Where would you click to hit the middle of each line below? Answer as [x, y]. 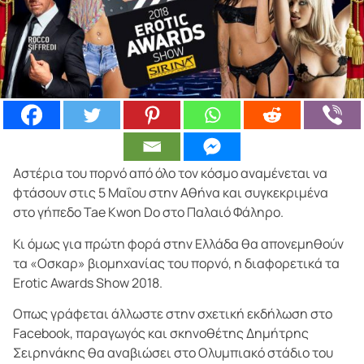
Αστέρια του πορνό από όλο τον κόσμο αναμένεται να [170, 173]
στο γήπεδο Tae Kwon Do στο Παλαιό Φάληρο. [148, 212]
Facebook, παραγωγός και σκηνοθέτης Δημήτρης [161, 334]
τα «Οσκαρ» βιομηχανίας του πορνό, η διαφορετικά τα [176, 263]
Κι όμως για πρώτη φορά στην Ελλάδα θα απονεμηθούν [178, 243]
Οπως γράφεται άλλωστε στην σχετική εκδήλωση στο [173, 314]
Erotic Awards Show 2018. [88, 282]
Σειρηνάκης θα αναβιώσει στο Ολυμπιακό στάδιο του [173, 353]
